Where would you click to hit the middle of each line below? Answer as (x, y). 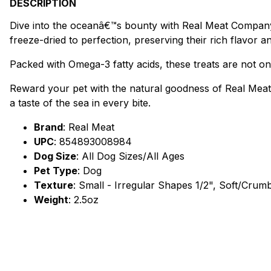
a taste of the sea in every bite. (80, 103)
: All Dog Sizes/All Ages (130, 156)
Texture (54, 185)
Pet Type (56, 170)
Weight (51, 199)
